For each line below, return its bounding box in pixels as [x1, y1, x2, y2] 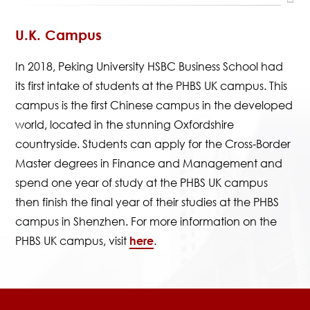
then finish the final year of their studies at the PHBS [15, 195, 280, 209]
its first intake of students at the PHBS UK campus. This [15, 79, 288, 93]
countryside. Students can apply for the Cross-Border [15, 137, 291, 151]
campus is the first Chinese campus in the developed [15, 98, 293, 112]
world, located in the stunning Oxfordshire [15, 118, 235, 131]
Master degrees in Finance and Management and [15, 156, 283, 170]
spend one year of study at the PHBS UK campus [15, 176, 268, 190]
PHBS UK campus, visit [15, 234, 130, 248]
